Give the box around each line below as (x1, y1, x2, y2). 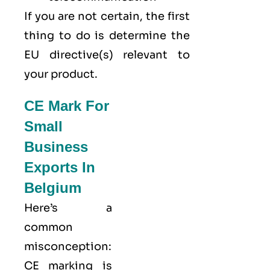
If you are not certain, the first (24, 9, 190, 23)
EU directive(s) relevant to (24, 48, 190, 61)
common (24, 220, 73, 234)
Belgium (24, 179, 81, 196)
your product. (24, 67, 98, 81)
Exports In (24, 159, 95, 175)
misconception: (24, 239, 111, 253)
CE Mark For (24, 97, 109, 114)
